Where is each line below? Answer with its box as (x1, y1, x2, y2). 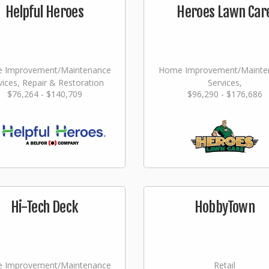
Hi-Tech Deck (10, 198, 79, 216)
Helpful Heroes (5, 3, 84, 21)
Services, (207, 77, 242, 88)
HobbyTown (194, 198, 255, 216)
